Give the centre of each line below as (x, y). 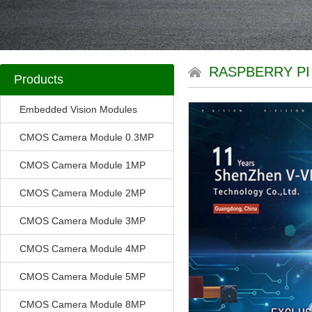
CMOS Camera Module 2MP (83, 193)
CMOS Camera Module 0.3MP (87, 137)
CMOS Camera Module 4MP (83, 249)
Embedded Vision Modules (78, 109)
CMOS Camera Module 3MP (83, 221)
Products (39, 79)
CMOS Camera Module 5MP (83, 276)
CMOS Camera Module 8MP (83, 304)
